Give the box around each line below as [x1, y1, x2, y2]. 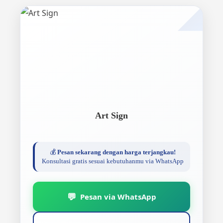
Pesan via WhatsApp [80, 191, 156, 202]
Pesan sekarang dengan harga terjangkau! [57, 148, 176, 156]
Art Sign [95, 111, 128, 120]
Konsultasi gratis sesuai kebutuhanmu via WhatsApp [41, 157, 184, 165]
